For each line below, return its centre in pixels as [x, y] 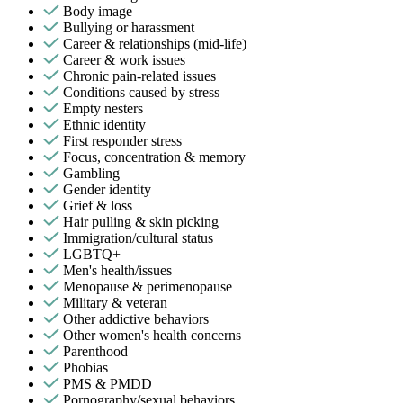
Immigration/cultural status [138, 237]
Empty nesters [103, 108]
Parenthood [95, 351]
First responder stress [122, 140]
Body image [98, 11]
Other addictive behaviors [136, 318]
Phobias [85, 367]
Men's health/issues [117, 270]
